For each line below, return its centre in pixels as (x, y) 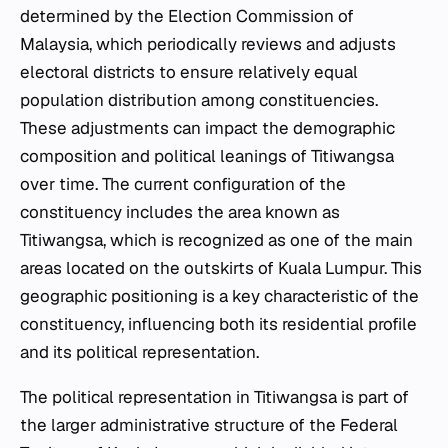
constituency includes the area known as (180, 211)
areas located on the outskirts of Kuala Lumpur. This (221, 267)
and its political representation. (139, 351)
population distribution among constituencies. (199, 99)
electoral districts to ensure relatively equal (189, 71)
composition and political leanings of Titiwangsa (207, 155)
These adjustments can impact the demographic (207, 127)
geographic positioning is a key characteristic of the (219, 295)
